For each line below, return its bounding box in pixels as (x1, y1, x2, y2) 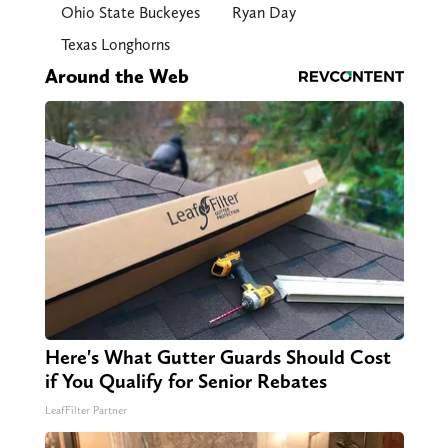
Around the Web (44, 64, 189, 89)
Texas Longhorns (60, 35, 170, 55)
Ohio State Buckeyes (60, 3, 200, 23)
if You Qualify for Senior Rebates (44, 369, 327, 394)
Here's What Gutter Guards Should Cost (44, 345, 391, 370)
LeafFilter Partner (44, 404, 127, 418)
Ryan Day (231, 3, 296, 23)
